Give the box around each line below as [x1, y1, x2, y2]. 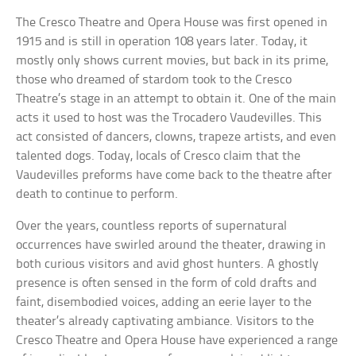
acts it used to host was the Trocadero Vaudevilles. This [16, 111, 323, 126]
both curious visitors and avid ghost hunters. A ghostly [16, 257, 319, 272]
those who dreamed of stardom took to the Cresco [16, 73, 292, 87]
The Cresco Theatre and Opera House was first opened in [16, 16, 328, 30]
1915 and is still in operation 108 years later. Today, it [16, 35, 308, 49]
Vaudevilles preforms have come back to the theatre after [16, 168, 333, 183]
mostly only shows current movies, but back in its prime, [16, 54, 329, 68]
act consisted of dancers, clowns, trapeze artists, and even [16, 130, 337, 145]
